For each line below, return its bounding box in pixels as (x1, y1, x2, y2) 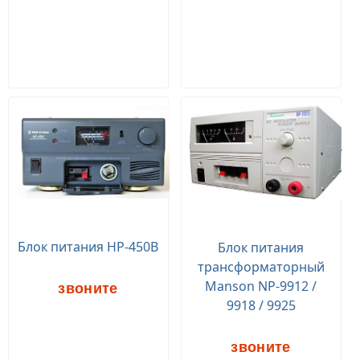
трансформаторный (197, 258, 325, 276)
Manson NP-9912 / (205, 277, 317, 296)
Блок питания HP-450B (18, 237, 159, 256)
